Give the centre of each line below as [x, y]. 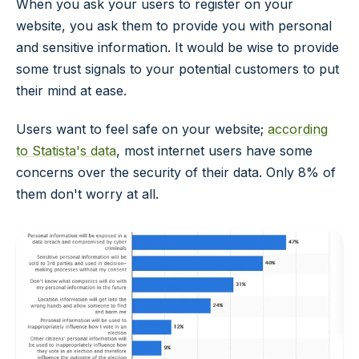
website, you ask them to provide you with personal [174, 26]
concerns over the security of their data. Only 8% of [176, 173]
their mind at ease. [71, 91]
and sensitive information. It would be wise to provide [177, 48]
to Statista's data [66, 151]
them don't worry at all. [87, 194]
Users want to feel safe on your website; [142, 129]
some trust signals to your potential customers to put [177, 69]
